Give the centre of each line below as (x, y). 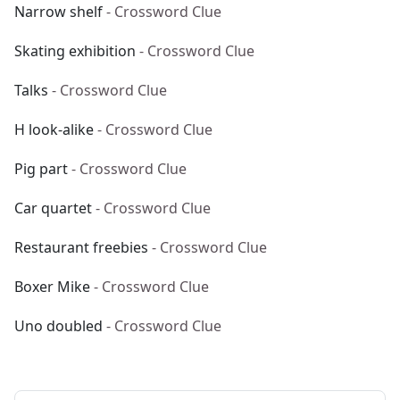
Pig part (41, 169)
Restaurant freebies (81, 247)
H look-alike (54, 129)
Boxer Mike (52, 287)
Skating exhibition (75, 51)
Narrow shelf (58, 12)
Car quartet (53, 208)
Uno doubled (58, 326)
